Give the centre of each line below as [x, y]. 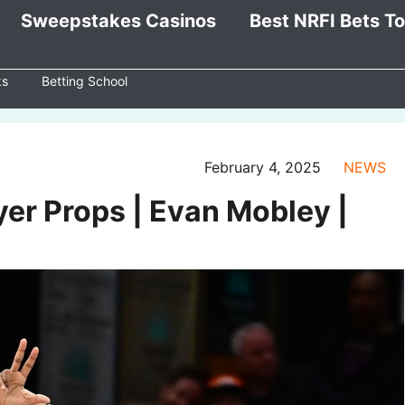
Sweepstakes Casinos [118, 21]
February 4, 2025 [263, 167]
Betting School [85, 81]
